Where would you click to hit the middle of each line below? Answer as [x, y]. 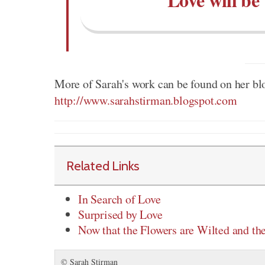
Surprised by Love [120, 215]
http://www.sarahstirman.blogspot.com [146, 101]
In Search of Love [119, 199]
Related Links [103, 166]
